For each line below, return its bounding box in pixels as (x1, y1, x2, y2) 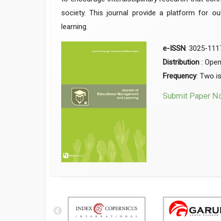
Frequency (163, 72, 197, 81)
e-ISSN (163, 44, 186, 53)
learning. (61, 22, 88, 32)
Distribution (163, 58, 200, 67)
